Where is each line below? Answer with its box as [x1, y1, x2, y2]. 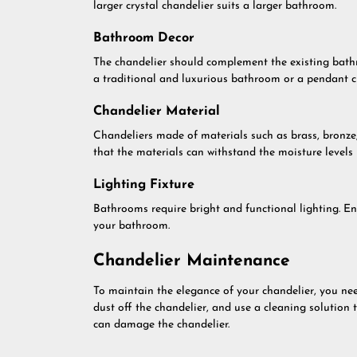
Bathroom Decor [93, 32, 194, 45]
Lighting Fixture [93, 178, 194, 191]
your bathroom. [93, 220, 170, 232]
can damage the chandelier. [93, 319, 229, 331]
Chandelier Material [93, 105, 220, 118]
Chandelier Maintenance [93, 253, 290, 269]
